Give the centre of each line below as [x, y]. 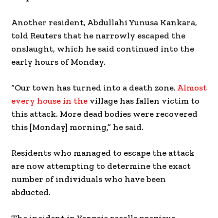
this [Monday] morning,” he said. [77, 127]
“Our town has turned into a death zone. [94, 88]
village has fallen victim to [145, 101]
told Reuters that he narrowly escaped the [98, 36]
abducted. [31, 192]
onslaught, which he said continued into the [103, 49]
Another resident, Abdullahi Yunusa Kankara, [104, 23]
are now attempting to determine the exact [101, 166]
